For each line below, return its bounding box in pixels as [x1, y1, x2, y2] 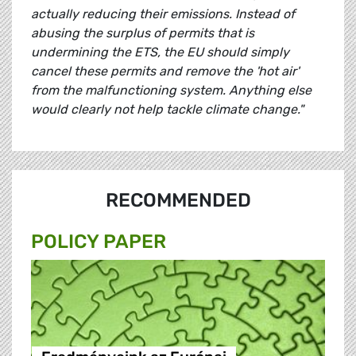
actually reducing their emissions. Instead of [31, 6, 295, 22]
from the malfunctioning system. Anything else [31, 83, 311, 99]
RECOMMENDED [105, 189, 251, 212]
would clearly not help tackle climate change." [31, 102, 304, 118]
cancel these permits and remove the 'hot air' [31, 64, 299, 79]
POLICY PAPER [31, 230, 166, 253]
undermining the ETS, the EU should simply [31, 44, 289, 60]
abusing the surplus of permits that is [31, 25, 254, 41]
